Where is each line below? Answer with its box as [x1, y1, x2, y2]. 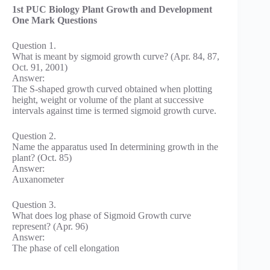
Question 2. [12, 131, 56, 142]
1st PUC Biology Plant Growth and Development [12, 4, 212, 15]
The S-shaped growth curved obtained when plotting [12, 84, 212, 95]
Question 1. [12, 40, 56, 51]
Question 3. [12, 199, 56, 210]
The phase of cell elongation [12, 243, 119, 254]
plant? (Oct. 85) [12, 152, 72, 163]
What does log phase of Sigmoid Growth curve [12, 210, 191, 221]
